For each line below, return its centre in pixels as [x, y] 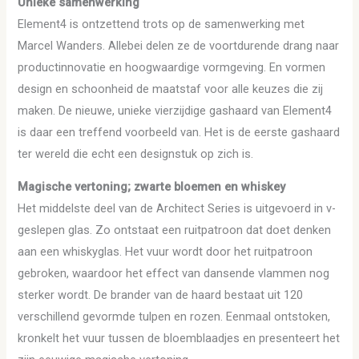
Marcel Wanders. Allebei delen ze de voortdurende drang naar [179, 45]
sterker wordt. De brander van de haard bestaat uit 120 [161, 295]
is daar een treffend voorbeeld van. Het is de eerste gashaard [179, 132]
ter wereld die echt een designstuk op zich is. [136, 153]
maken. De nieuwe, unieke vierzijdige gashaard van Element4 [175, 110]
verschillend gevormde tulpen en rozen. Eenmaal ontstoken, [174, 317]
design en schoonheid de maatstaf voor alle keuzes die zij [171, 89]
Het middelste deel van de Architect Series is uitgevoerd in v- [177, 209]
